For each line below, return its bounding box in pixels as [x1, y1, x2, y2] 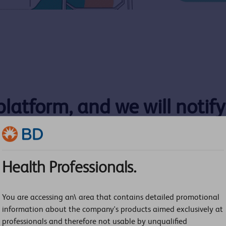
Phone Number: [118, 215, 160, 223]
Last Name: [118, 166, 149, 175]
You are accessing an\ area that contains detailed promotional [2, 192, 219, 202]
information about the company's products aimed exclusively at [2, 204, 223, 214]
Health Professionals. [2, 158, 136, 177]
